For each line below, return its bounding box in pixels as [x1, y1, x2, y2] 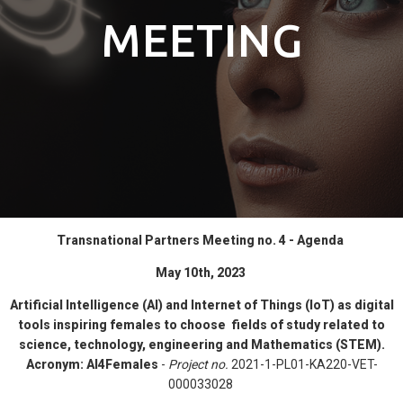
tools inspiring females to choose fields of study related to [18, 318, 385, 332]
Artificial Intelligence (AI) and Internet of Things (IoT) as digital [9, 298, 394, 312]
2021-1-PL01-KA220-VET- [230, 357, 378, 372]
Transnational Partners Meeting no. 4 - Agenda [57, 233, 346, 247]
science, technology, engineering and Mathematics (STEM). [18, 337, 385, 352]
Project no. [167, 357, 231, 372]
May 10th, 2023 [155, 265, 248, 280]
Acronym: [25, 357, 84, 372]
